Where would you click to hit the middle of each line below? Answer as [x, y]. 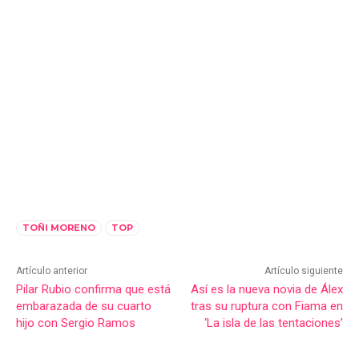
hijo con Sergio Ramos [76, 323]
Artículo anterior [52, 271]
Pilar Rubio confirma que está [93, 290]
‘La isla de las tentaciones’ [273, 323]
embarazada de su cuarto [84, 307]
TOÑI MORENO [59, 228]
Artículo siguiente [303, 271]
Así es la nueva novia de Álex [266, 290]
